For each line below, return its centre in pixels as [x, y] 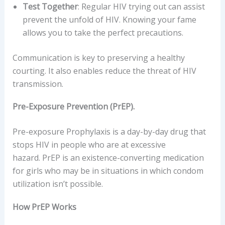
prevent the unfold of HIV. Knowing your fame [109, 19]
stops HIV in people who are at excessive [89, 145]
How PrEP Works [44, 207]
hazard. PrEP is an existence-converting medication [108, 158]
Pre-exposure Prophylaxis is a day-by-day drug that [109, 132]
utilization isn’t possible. [58, 184]
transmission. [38, 84]
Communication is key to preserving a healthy [98, 58]
